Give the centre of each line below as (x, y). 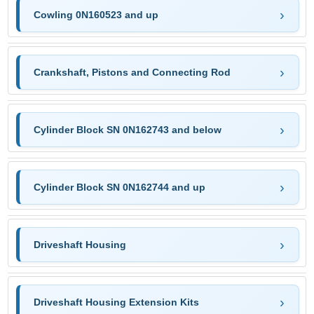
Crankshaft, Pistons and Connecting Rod (132, 72)
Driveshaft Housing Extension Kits (116, 302)
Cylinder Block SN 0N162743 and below (128, 129)
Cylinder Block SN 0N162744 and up (120, 187)
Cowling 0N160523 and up (96, 14)
